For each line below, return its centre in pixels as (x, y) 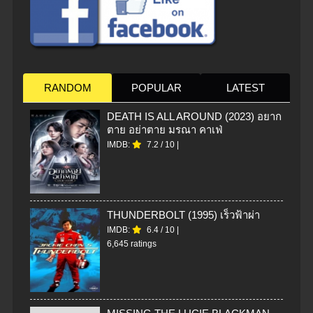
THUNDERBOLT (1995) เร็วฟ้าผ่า (183, 215)
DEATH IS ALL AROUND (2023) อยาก (194, 117)
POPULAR (156, 88)
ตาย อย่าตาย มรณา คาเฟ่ (165, 130)
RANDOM (67, 88)
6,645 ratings (132, 244)
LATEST (245, 88)
